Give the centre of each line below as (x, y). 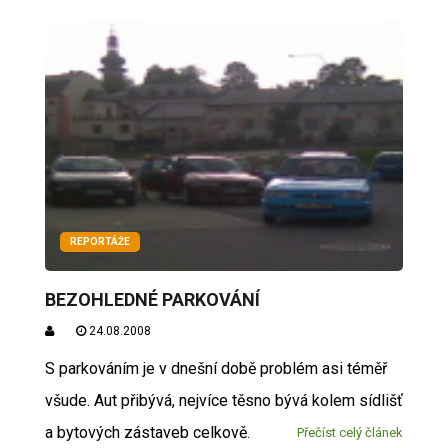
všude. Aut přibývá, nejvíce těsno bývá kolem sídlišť (223, 400)
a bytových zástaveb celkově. (151, 432)
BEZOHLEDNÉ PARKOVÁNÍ (152, 299)
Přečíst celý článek (350, 432)
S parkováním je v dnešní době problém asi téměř (215, 368)
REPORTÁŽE (99, 241)
